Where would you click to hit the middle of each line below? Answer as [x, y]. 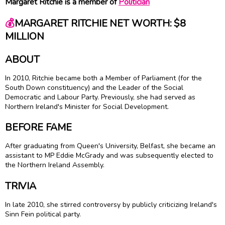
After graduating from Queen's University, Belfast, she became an [110, 146]
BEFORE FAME [38, 128]
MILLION [25, 37]
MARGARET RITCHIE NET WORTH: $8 [100, 24]
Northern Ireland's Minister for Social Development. [87, 106]
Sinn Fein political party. [43, 214]
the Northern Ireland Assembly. [55, 165]
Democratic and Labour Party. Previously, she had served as [100, 97]
